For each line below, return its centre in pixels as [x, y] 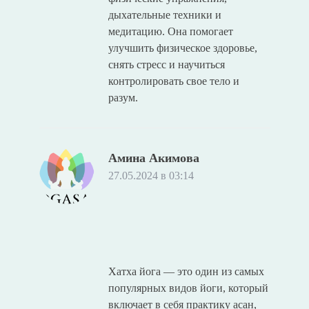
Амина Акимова [153, 158]
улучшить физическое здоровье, [182, 48]
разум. [123, 97]
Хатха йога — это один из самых [186, 271]
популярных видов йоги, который [188, 288]
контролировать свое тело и [173, 81]
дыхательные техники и [165, 14]
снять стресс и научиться [166, 64]
